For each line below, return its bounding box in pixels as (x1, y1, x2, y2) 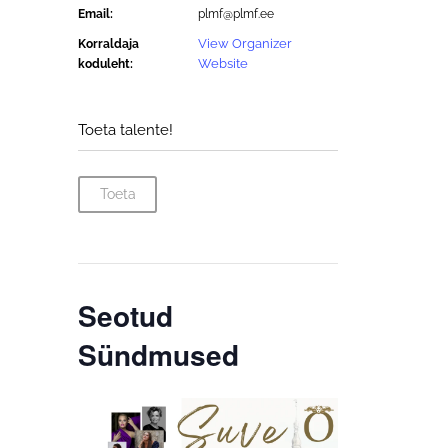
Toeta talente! (78, 121, 173, 139)
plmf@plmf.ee (198, 7, 274, 21)
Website (198, 56, 248, 71)
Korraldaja (78, 37, 139, 51)
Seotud (78, 295, 173, 337)
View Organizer (198, 36, 292, 51)
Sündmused (78, 334, 239, 376)
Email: (78, 7, 113, 21)
